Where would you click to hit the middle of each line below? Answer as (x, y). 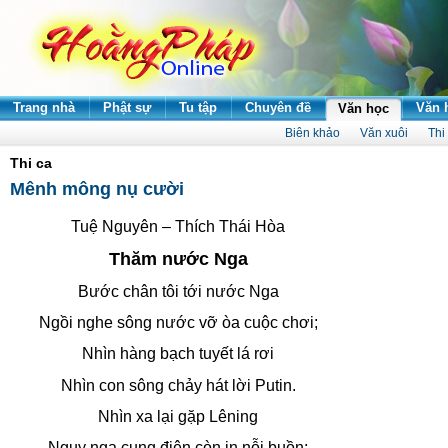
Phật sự (127, 107)
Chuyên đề (278, 107)
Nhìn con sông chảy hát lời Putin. (178, 385)
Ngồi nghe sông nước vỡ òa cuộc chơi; (178, 322)
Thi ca (31, 163)
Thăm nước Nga (178, 259)
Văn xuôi (384, 133)
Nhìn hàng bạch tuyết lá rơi (178, 354)
